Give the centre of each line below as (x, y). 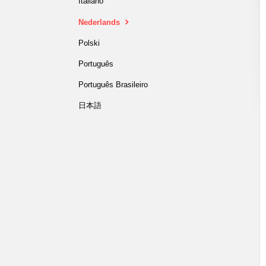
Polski (89, 43)
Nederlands (100, 22)
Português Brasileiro (113, 85)
